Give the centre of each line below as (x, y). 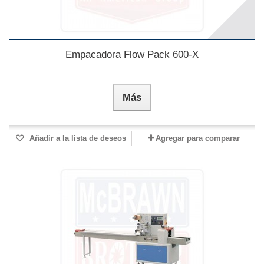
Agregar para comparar (197, 138)
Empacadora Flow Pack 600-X (132, 55)
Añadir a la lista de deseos (77, 138)
